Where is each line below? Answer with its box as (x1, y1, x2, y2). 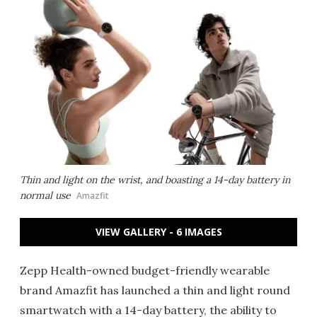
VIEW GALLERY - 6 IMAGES (95, 225, 222, 238)
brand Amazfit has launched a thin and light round (20, 283, 290, 297)
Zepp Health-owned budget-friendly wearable (20, 263, 270, 277)
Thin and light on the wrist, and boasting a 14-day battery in (20, 173, 290, 186)
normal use (20, 189, 71, 202)
